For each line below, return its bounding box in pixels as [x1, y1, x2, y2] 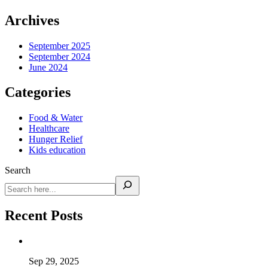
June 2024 [29, 62, 68, 72]
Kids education [29, 145, 86, 156]
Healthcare [29, 123, 69, 134]
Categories [5, 84, 71, 100]
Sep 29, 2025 [29, 256, 79, 267]
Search [5, 165, 31, 176]
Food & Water [29, 112, 83, 123]
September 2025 [29, 40, 90, 51]
